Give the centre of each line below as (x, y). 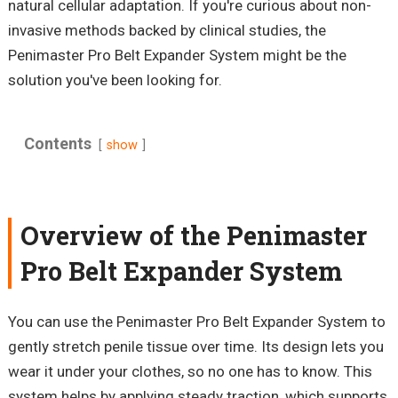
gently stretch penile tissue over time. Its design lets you (195, 347)
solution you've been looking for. (115, 80)
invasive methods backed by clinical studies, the (167, 30)
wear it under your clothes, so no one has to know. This (190, 372)
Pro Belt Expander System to (289, 322)
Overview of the (123, 236)
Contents (57, 143)
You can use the (62, 322)
